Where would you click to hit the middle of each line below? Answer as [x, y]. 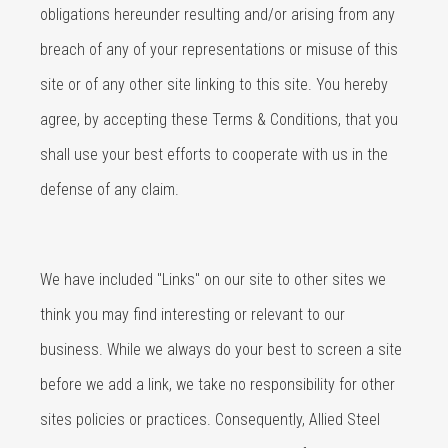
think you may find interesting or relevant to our [192, 314]
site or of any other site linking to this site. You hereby [214, 84]
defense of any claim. [109, 189]
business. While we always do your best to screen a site [221, 349]
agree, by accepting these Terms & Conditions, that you [219, 119]
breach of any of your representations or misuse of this [219, 49]
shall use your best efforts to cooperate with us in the [214, 154]
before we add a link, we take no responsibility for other [217, 384]
